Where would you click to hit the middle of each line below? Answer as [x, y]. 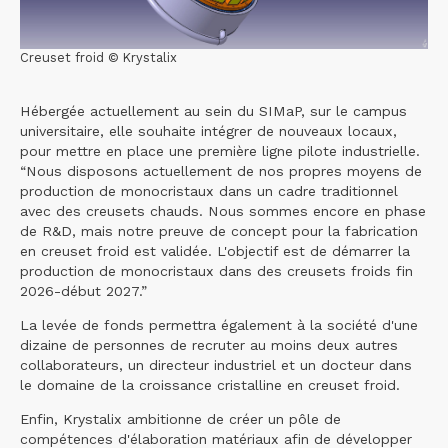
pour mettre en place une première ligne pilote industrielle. [220, 151]
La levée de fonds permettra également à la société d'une [219, 325]
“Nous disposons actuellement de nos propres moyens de [221, 171]
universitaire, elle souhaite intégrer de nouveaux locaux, [208, 131]
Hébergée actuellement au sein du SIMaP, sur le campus [213, 111]
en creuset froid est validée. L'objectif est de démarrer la [215, 251]
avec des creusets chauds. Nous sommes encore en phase [223, 211]
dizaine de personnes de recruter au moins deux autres [209, 345]
